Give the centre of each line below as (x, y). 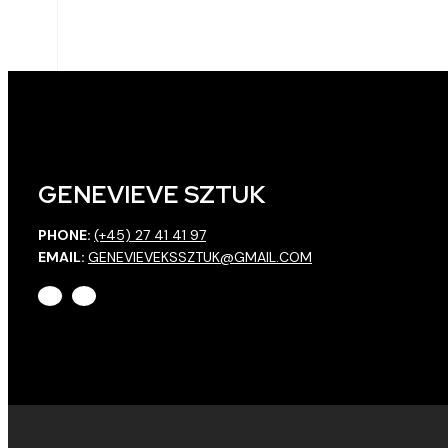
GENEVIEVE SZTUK (151, 194)
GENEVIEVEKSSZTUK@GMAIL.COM (200, 256)
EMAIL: (63, 256)
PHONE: (66, 234)
